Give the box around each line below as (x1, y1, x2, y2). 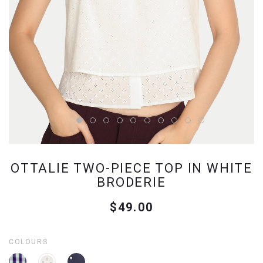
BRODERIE (97, 175, 166, 190)
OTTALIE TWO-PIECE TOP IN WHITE (11, 161, 252, 176)
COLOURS (9, 238, 48, 246)
